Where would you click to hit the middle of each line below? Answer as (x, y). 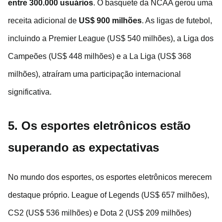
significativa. (30, 92)
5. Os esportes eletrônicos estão (99, 126)
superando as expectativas (83, 148)
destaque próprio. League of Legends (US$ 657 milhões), (109, 195)
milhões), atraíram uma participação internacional (94, 74)
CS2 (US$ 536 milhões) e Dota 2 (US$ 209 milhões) (100, 213)
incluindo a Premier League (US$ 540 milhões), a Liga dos (111, 39)
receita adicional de (43, 21)
